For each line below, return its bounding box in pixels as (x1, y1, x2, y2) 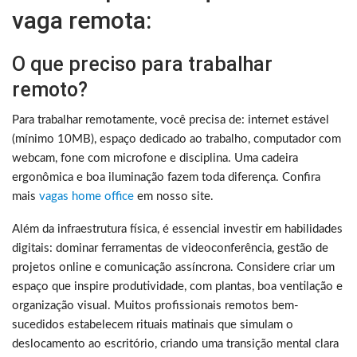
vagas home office (39, 190, 134, 202)
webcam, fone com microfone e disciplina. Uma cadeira (12, 151, 298, 164)
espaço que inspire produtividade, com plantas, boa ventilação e (12, 280, 343, 292)
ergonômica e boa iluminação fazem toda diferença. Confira (12, 171, 320, 183)
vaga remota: (12, 6, 151, 34)
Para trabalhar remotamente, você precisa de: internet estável (12, 113, 329, 126)
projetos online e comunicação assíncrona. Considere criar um (12, 261, 335, 273)
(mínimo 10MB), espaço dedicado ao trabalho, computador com (12, 132, 341, 145)
